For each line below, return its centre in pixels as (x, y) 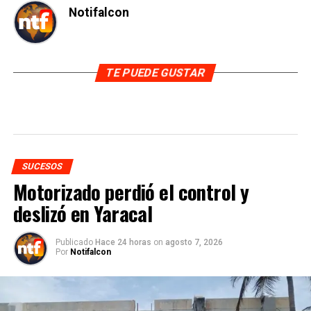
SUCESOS (42, 166)
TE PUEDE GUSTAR (155, 72)
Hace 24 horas (124, 242)
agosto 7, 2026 (194, 242)
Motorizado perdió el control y (131, 191)
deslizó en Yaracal (83, 213)
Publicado (74, 242)
